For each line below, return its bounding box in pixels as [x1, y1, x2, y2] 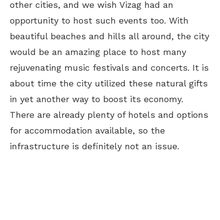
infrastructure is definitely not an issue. [10, 141, 179, 152]
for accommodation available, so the [10, 125, 165, 136]
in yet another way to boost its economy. [10, 94, 183, 105]
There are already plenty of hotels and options [10, 110, 208, 120]
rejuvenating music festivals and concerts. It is [10, 62, 209, 73]
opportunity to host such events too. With [10, 15, 189, 26]
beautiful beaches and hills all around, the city [10, 31, 209, 42]
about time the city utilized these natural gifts [10, 78, 208, 89]
